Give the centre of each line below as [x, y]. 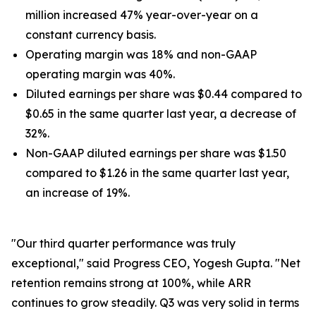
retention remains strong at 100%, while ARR [131, 283]
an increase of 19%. [78, 193]
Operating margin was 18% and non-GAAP [141, 54]
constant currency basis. [91, 35]
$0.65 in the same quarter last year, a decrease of [161, 114]
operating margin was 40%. [100, 74]
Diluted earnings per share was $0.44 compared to [164, 94]
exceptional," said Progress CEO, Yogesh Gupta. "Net [156, 263]
